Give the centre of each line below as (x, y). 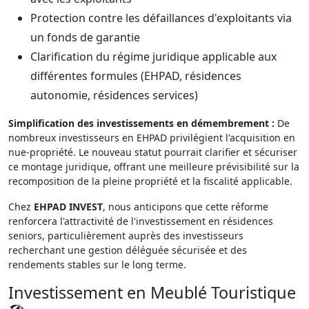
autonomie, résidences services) (114, 95)
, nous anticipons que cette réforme (186, 207)
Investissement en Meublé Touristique (152, 292)
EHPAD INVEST (68, 207)
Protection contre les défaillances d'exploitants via (161, 18)
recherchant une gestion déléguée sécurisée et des (128, 250)
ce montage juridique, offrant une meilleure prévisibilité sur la (154, 167)
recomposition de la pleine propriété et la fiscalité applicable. (150, 181)
